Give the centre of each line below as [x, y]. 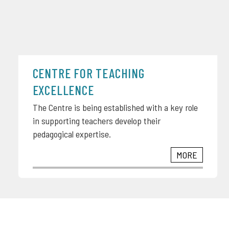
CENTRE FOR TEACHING [88, 73]
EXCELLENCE [63, 89]
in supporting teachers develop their [96, 120]
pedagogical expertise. [72, 134]
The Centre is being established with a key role [115, 107]
